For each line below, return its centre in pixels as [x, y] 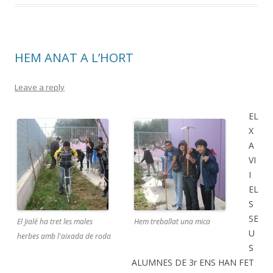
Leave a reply [40, 87]
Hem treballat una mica [172, 222]
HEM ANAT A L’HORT [74, 58]
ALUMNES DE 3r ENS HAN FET [193, 263]
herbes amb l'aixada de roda [64, 236]
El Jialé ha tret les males [55, 222]
